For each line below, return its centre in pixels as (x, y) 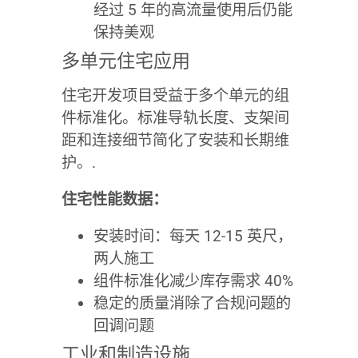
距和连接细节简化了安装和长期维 (175, 141)
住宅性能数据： (114, 200)
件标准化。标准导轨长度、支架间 (175, 118)
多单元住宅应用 (125, 62)
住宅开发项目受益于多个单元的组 (175, 96)
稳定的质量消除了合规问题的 (192, 304)
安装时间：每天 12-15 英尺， (193, 237)
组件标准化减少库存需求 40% (193, 281)
